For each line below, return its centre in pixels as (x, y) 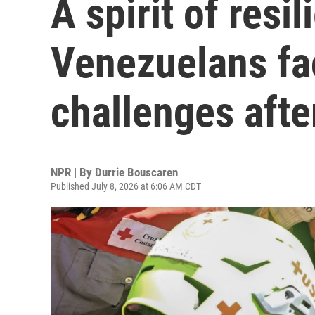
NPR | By (73, 172)
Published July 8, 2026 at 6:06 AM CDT (126, 186)
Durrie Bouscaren (136, 172)
